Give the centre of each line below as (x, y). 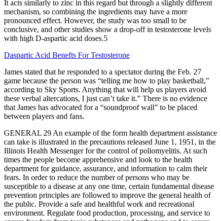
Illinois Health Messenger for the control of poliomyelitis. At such (106, 150)
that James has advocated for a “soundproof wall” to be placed (101, 107)
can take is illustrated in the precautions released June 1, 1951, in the (110, 142)
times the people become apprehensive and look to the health (98, 159)
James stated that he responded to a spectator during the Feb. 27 (103, 72)
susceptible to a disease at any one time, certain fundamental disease (109, 186)
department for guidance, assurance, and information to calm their (106, 168)
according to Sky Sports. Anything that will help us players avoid (105, 89)
